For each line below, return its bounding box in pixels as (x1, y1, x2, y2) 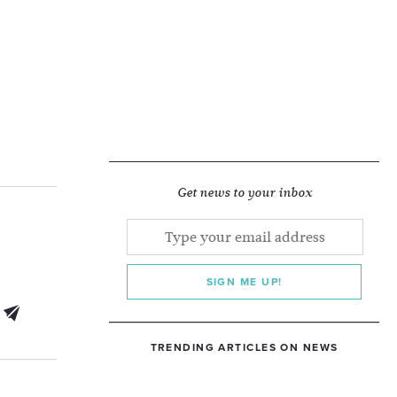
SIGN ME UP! (206, 276, 283, 288)
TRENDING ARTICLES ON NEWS (150, 341, 339, 354)
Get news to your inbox (176, 184, 312, 201)
